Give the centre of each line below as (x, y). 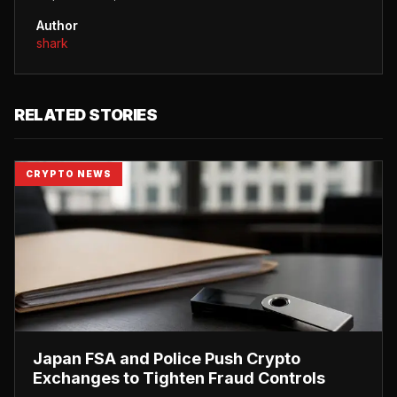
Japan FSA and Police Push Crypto (167, 358)
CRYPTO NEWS (69, 173)
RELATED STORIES (86, 114)
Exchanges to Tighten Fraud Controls (179, 378)
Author (57, 25)
